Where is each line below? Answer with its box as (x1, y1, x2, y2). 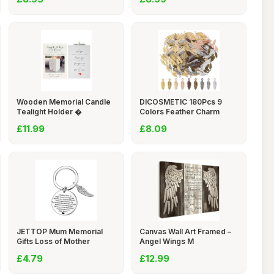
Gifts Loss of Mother (17, 237, 90, 246)
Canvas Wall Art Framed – (139, 227, 231, 237)
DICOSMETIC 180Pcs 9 (139, 97, 222, 107)
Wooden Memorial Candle (17, 97, 111, 107)
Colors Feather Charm (139, 107, 220, 117)
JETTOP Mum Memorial (17, 227, 103, 237)
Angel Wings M (139, 237, 194, 246)
